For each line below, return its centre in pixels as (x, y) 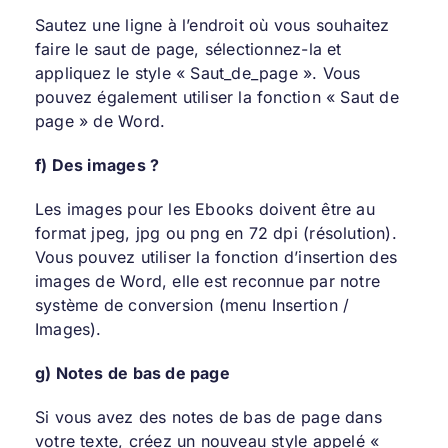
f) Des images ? (97, 164)
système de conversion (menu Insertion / (192, 304)
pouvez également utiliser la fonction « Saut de (216, 96)
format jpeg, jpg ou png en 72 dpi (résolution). (215, 232)
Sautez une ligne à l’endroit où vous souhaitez (212, 24)
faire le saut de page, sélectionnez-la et (188, 48)
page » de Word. (100, 120)
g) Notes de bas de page (132, 372)
